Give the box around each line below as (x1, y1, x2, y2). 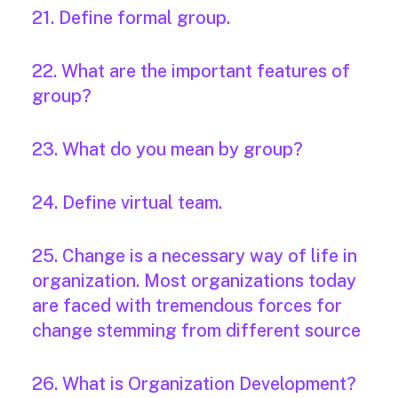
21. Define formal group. (32, 7, 230, 29)
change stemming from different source (32, 320, 361, 342)
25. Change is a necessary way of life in (32, 245, 357, 267)
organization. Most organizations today (32, 270, 356, 292)
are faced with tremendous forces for (32, 295, 342, 317)
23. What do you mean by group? (32, 139, 303, 161)
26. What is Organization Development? (32, 373, 356, 395)
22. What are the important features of (32, 60, 350, 83)
